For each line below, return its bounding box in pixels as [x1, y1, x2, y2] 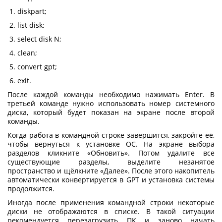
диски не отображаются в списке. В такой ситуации [7, 206, 215, 216]
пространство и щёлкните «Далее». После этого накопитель [7, 166, 215, 175]
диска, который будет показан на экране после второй [7, 107, 215, 117]
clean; [17, 48, 37, 57]
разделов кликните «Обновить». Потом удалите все [7, 148, 215, 158]
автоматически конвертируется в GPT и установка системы [7, 174, 215, 184]
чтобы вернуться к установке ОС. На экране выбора [7, 139, 215, 149]
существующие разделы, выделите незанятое [7, 157, 215, 166]
